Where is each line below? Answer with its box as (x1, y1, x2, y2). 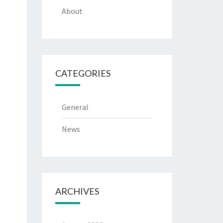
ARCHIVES (55, 186, 99, 197)
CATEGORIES (55, 68, 111, 79)
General (61, 102, 89, 112)
